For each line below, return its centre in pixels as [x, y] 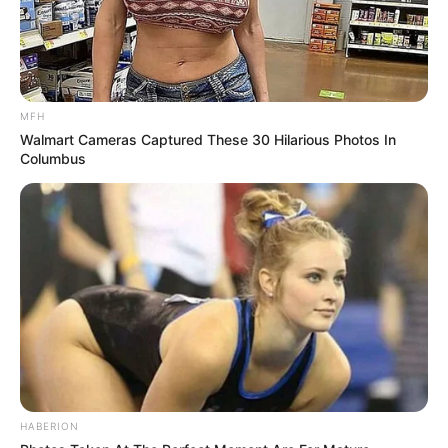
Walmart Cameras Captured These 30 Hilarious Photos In [208, 139]
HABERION [49, 426]
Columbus [53, 158]
